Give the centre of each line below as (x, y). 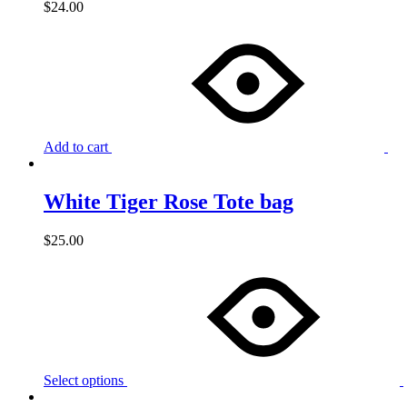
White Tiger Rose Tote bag (169, 202)
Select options (84, 380)
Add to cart (76, 147)
